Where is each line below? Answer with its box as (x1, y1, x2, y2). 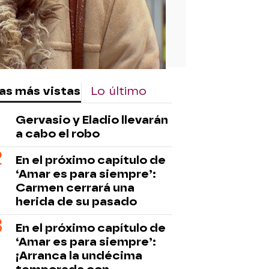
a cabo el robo (16, 126, 100, 141)
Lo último (91, 83, 147, 98)
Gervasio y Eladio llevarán (16, 112, 168, 127)
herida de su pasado (16, 194, 137, 208)
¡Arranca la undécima (16, 248, 142, 262)
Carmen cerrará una (16, 180, 134, 195)
